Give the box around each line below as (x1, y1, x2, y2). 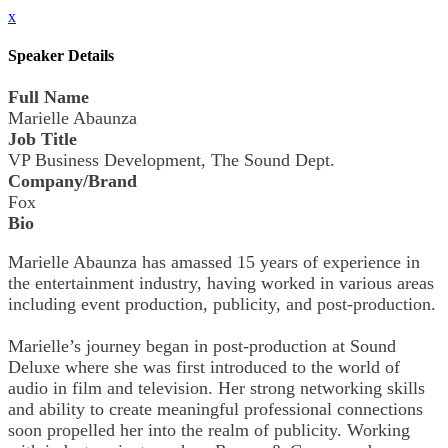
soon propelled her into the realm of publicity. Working (8, 419, 410, 440)
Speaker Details (8, 47, 114, 65)
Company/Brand (8, 170, 137, 191)
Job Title (8, 128, 77, 149)
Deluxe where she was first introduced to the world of (8, 356, 400, 377)
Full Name (8, 86, 89, 107)
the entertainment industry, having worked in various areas (8, 272, 434, 293)
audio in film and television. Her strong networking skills (8, 377, 425, 398)
